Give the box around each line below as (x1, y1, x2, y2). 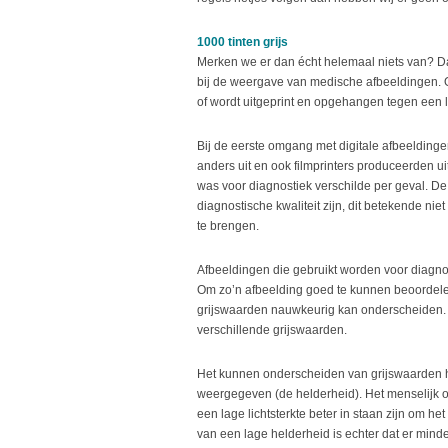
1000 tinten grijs (197, 35, 288, 49)
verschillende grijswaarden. (197, 323, 347, 337)
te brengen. (197, 219, 259, 233)
